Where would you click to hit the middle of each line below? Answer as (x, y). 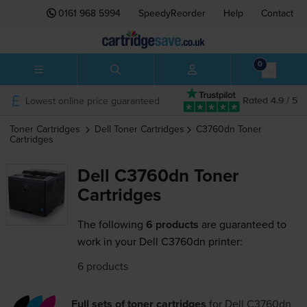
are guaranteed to (242, 224)
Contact (277, 13)
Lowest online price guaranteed (92, 100)
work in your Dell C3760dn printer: (160, 242)
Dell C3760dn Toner (158, 176)
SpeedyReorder (172, 13)
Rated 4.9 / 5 (270, 100)
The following (110, 224)
